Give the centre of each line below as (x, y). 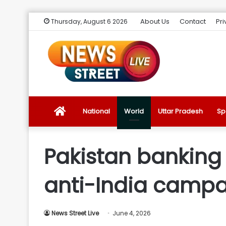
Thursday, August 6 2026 (89, 21)
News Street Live (75, 213)
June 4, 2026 (132, 213)
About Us (155, 21)
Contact (193, 21)
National (96, 111)
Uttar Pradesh (180, 111)
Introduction (85, 202)
